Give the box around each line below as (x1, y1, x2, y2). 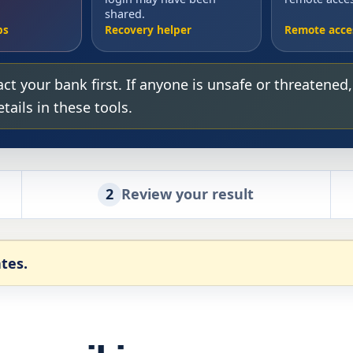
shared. (104, 6, 145, 21)
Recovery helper (104, 21, 191, 37)
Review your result (121, 184, 255, 204)
